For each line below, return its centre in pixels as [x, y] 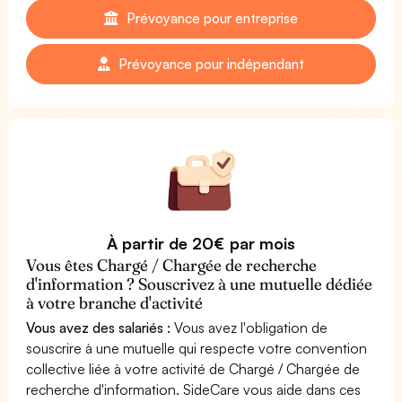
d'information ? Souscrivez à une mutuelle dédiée [200, 284]
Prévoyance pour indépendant [210, 63]
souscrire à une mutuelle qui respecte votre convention [197, 348]
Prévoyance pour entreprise [210, 17]
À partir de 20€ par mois [201, 243]
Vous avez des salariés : [99, 327]
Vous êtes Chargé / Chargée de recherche [172, 265]
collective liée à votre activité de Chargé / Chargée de [193, 368]
